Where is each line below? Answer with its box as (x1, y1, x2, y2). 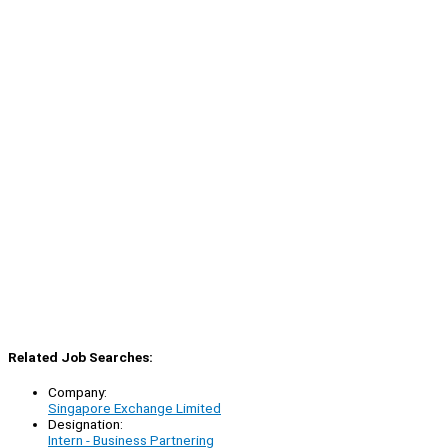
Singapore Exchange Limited (48, 399, 221, 416)
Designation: (48, 415, 123, 432)
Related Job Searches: (8, 349, 153, 366)
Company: (48, 383, 107, 400)
